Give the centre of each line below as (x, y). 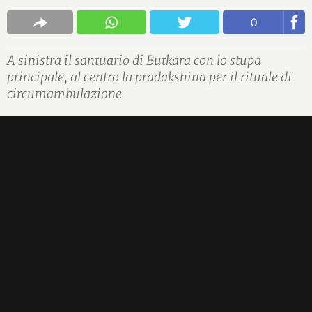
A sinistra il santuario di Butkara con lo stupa (134, 60)
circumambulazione (64, 93)
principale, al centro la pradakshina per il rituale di (149, 77)
